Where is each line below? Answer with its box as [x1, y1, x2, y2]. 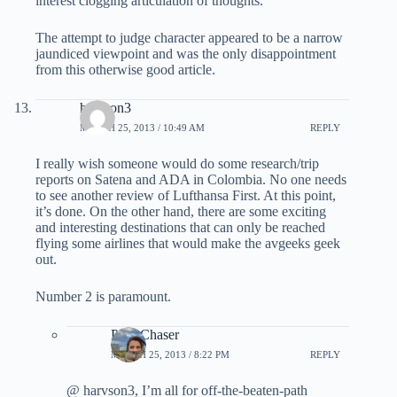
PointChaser [111, 327, 179, 343]
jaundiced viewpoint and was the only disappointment [35, 46, 336, 62]
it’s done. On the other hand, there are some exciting [35, 204, 326, 220]
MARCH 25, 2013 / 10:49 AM [80, 121, 205, 133]
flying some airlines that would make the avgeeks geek [35, 236, 340, 252]
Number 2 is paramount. [35, 289, 171, 305]
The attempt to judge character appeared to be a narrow [35, 30, 343, 46]
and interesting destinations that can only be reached [35, 220, 325, 236]
